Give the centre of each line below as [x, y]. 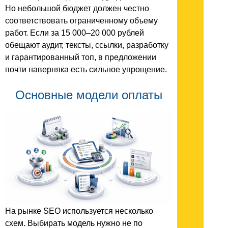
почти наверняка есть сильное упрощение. [86, 70]
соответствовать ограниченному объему [81, 21]
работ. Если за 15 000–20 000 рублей [75, 33]
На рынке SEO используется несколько [79, 211]
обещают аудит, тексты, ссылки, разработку [87, 45]
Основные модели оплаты [89, 95]
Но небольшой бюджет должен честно [77, 9]
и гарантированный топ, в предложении [81, 58]
